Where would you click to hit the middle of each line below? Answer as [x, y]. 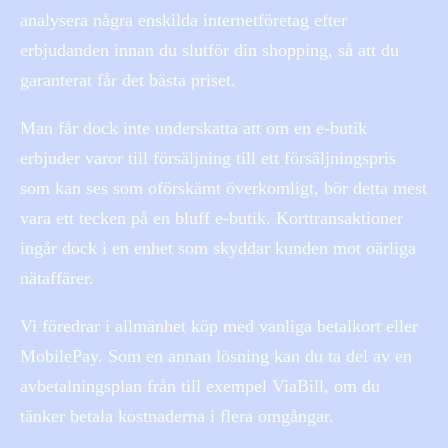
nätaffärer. [57, 277]
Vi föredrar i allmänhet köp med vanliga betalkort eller [219, 325]
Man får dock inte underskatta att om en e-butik [193, 127]
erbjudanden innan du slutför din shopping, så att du [209, 49]
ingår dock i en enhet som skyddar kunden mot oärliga [218, 247]
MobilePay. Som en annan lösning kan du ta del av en [216, 355]
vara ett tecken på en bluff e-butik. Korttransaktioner [211, 217]
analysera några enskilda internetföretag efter [183, 19]
